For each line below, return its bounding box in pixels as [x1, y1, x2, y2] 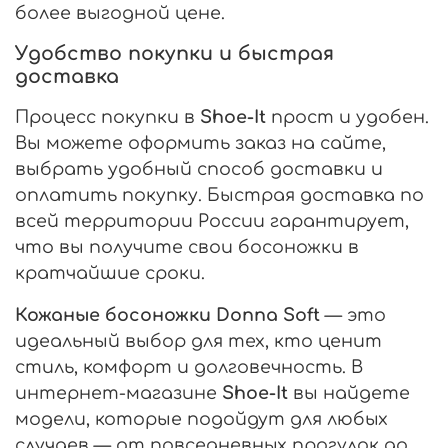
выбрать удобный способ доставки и [15, 158, 383, 179]
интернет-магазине [15, 382, 222, 403]
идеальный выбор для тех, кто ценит [15, 330, 382, 351]
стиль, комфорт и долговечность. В [15, 356, 363, 377]
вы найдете [288, 382, 410, 403]
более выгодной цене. [15, 2, 225, 23]
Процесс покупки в [15, 106, 200, 127]
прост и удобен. [266, 106, 429, 127]
